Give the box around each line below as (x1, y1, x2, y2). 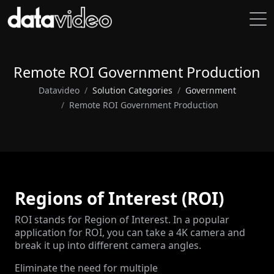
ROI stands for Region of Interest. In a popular (15, 213, 229, 226)
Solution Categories (92, 84, 172, 96)
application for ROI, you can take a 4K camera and (15, 226, 245, 239)
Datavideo (38, 84, 80, 96)
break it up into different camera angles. (15, 239, 201, 252)
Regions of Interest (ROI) (15, 187, 224, 210)
